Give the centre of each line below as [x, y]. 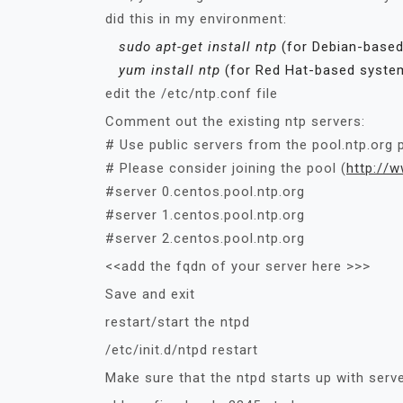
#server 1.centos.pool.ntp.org [205, 215]
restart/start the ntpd [178, 322]
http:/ [365, 168]
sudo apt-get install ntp [200, 47]
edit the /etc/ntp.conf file [192, 94]
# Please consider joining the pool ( [226, 168]
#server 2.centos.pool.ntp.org [205, 238]
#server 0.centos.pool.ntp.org [205, 192]
